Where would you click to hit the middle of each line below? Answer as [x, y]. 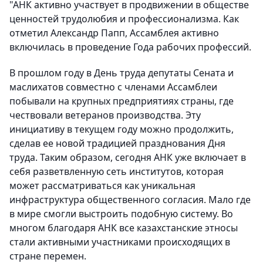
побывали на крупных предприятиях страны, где [122, 101]
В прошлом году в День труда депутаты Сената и [122, 73]
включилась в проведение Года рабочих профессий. [130, 47]
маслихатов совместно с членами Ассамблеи [113, 87]
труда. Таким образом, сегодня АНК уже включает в [128, 157]
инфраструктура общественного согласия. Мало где [130, 200]
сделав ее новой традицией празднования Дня [117, 143]
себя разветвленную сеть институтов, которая [117, 171]
